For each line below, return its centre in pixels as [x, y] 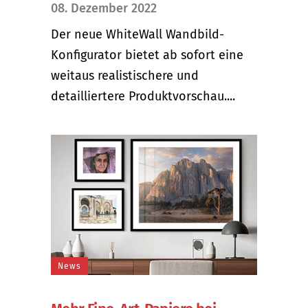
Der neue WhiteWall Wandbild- [137, 35]
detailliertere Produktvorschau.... [143, 97]
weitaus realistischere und [125, 76]
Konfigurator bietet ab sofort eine [147, 55]
